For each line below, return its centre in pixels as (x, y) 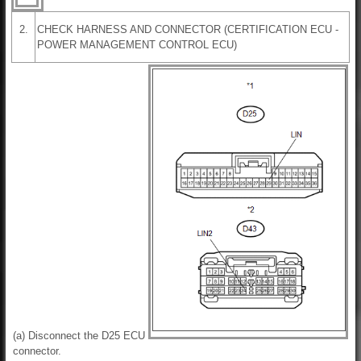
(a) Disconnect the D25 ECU (79, 336)
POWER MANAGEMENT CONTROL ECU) (137, 45)
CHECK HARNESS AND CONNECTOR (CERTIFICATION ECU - (188, 30)
